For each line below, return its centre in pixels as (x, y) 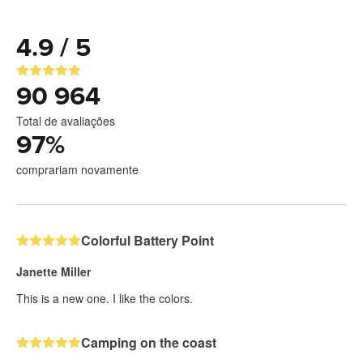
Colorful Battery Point (147, 240)
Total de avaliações (66, 120)
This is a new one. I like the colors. (105, 298)
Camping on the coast (149, 342)
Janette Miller (53, 271)
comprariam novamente (77, 169)
